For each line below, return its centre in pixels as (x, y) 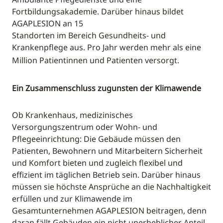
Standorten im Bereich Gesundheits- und (89, 36)
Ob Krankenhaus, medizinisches (72, 115)
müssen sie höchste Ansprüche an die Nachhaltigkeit (111, 187)
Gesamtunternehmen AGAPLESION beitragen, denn (109, 211)
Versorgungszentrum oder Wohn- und (85, 127)
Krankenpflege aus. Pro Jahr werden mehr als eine (107, 48)
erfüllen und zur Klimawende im (72, 199)
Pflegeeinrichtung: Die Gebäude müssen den (96, 139)
